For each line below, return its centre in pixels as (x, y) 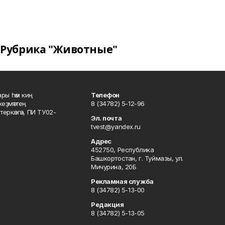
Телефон (105, 95)
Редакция (107, 204)
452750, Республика (123, 150)
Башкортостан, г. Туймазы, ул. (137, 158)
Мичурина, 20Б (114, 167)
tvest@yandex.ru (116, 127)
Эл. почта (106, 118)
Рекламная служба (122, 181)
